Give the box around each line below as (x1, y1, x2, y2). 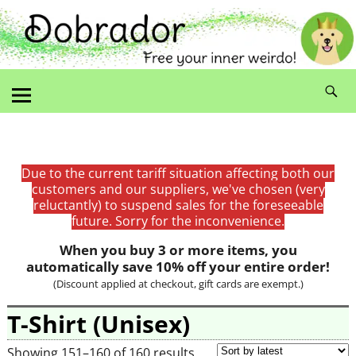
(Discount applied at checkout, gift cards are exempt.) (52, 276, 304, 291)
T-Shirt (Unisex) (6, 307, 190, 340)
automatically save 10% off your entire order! (26, 257, 330, 276)
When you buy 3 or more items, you (59, 240, 297, 259)
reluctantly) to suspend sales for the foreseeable (33, 195, 323, 214)
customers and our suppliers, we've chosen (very (31, 180, 325, 198)
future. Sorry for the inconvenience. (72, 211, 284, 230)
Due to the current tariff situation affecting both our (21, 164, 335, 182)
